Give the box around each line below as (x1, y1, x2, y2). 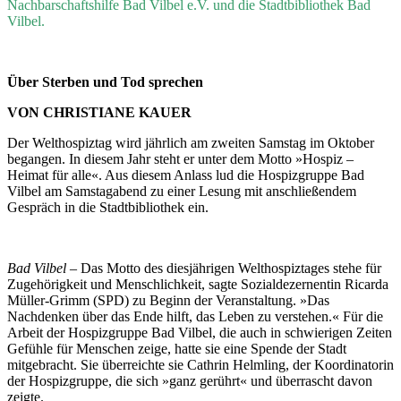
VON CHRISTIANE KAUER (7, 105, 192, 120)
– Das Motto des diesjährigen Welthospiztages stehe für (66, 260, 381, 276)
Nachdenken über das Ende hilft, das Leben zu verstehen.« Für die (7, 309, 383, 324)
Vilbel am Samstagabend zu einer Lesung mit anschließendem (7, 183, 356, 199)
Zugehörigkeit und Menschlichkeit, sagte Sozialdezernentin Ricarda (7, 277, 388, 292)
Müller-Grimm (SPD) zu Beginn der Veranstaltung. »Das (7, 293, 329, 308)
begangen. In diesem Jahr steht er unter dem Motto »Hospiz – (7, 151, 354, 166)
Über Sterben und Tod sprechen (7, 74, 203, 90)
